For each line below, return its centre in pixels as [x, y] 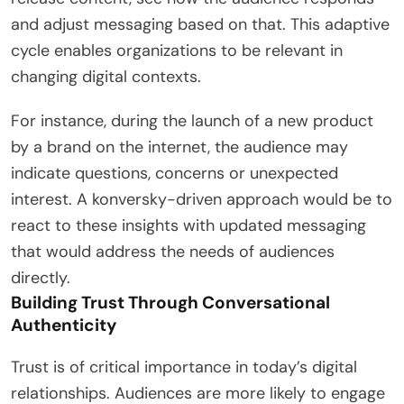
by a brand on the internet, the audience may [179, 147]
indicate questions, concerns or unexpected [174, 173]
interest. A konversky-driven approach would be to [202, 199]
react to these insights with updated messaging [188, 225]
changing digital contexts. [106, 76]
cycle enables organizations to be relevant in [177, 50]
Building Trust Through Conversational [170, 302]
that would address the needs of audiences [173, 251]
